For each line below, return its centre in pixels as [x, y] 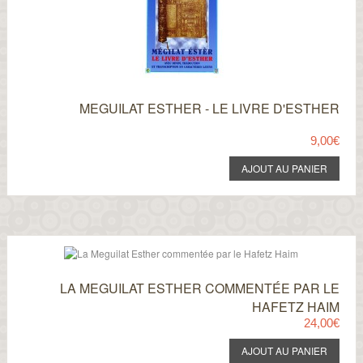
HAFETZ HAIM [296, 307]
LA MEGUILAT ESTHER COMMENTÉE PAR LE [200, 288]
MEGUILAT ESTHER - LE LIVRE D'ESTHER [210, 108]
